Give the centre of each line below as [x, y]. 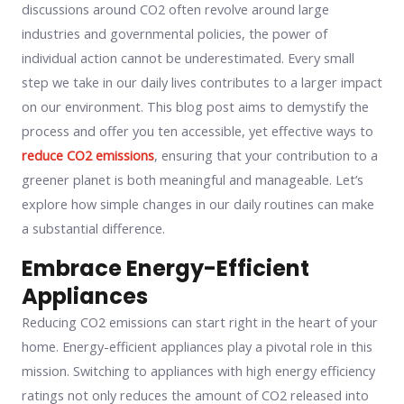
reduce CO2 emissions [88, 155]
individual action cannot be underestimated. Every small [188, 58]
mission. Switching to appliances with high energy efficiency [198, 370]
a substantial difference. [93, 228]
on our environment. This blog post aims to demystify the [195, 106]
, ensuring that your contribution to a [266, 155]
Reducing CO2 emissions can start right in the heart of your [200, 321]
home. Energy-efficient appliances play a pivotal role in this [197, 346]
